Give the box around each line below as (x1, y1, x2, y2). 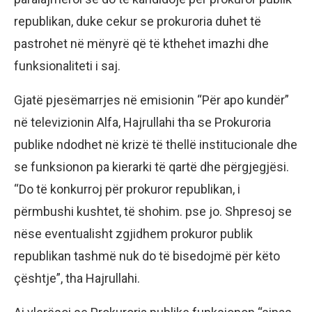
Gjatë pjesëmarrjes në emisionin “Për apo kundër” (14, 93, 289, 107)
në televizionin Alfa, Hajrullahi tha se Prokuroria (14, 115, 271, 130)
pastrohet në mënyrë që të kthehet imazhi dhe (14, 36, 269, 51)
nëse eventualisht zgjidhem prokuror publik (14, 226, 253, 241)
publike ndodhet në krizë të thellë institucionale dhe (14, 137, 297, 152)
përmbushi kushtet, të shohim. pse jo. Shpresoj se (14, 204, 292, 219)
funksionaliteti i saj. (14, 58, 120, 73)
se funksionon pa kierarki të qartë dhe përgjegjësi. (14, 159, 289, 174)
